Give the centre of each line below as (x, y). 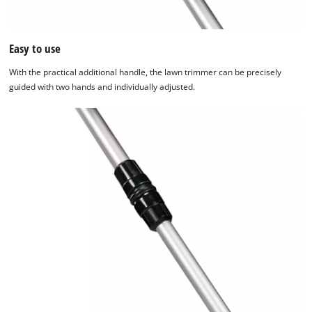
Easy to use (35, 49)
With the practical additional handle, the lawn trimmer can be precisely (146, 72)
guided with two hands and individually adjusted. (102, 87)
